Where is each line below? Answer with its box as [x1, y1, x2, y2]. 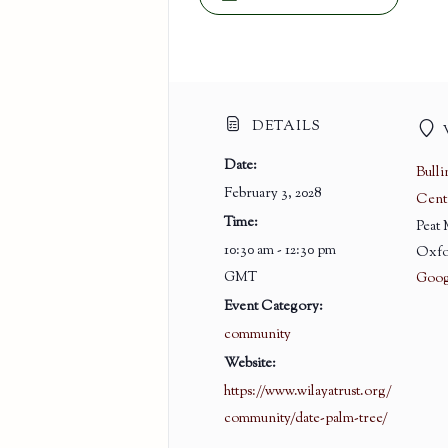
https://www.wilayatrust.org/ [223, 381, 392, 402]
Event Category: [223, 296, 323, 317]
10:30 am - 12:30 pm [223, 240, 336, 261]
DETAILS [247, 116, 321, 137]
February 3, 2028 [223, 183, 322, 204]
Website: [223, 353, 276, 374]
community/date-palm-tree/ [223, 408, 388, 429]
